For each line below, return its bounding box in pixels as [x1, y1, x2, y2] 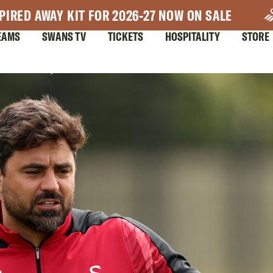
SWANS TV [42, 29, 86, 44]
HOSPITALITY [165, 29, 220, 44]
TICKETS [108, 29, 143, 44]
